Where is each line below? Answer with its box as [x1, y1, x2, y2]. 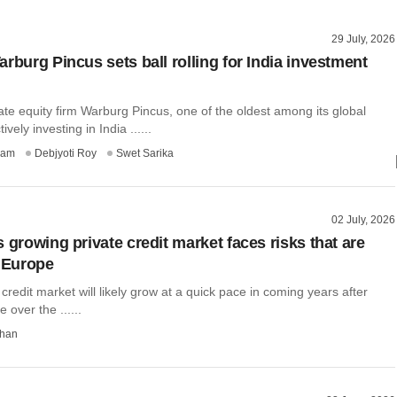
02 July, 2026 [331, 213, 395, 226]
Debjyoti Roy [35, 146, 97, 160]
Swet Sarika [116, 146, 174, 160]
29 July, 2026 [331, 33, 395, 45]
